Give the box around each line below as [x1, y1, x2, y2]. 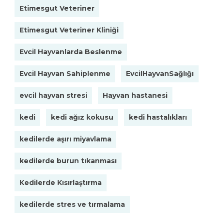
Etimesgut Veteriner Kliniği [19, 26, 119, 34]
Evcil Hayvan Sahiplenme [19, 69, 110, 78]
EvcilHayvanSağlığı [126, 69, 194, 78]
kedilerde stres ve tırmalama [19, 200, 125, 209]
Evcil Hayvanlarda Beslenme [19, 47, 122, 56]
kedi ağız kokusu [51, 113, 113, 122]
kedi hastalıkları [129, 113, 187, 122]
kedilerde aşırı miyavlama [19, 135, 111, 143]
